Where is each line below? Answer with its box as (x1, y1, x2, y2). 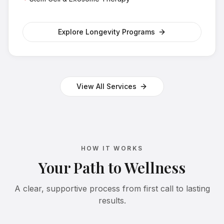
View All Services (76, 82, 136, 91)
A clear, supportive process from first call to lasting (14, 183, 210, 194)
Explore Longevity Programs (58, 27, 155, 36)
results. (98, 195, 126, 206)
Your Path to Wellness (38, 157, 185, 178)
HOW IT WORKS (80, 144, 143, 152)
